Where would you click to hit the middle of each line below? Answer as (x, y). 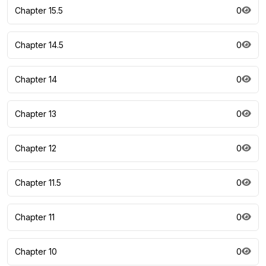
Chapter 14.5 (39, 45)
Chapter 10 (36, 252)
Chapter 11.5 (38, 183)
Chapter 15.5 (39, 11)
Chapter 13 (36, 114)
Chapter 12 (36, 148)
